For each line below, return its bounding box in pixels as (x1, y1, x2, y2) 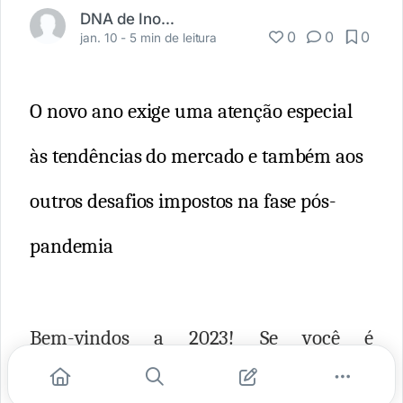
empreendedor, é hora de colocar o (30, 359, 373, 383)
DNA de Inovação (161, 9, 175, 29)
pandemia (30, 235, 114, 259)
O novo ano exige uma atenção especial (30, 100, 353, 124)
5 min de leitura (130, 31, 218, 46)
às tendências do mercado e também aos (30, 145, 363, 169)
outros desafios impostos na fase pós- (30, 190, 336, 214)
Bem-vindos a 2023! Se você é (30, 327, 373, 351)
